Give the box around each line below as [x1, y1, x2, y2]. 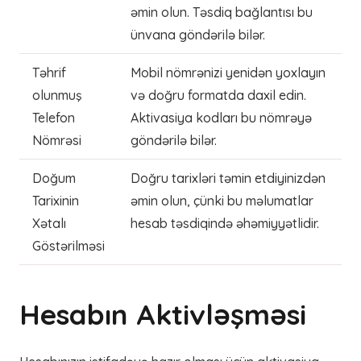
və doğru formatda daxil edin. [131, 87, 306, 103]
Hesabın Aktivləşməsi [19, 297, 306, 332]
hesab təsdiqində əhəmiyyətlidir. [131, 215, 319, 231]
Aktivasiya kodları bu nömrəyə [131, 110, 312, 126]
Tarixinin [32, 193, 79, 209]
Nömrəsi [32, 132, 81, 148]
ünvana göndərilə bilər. [131, 27, 265, 43]
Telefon [32, 110, 75, 126]
